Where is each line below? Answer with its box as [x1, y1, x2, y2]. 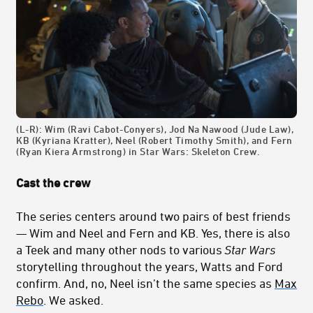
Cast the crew [16, 175, 91, 190]
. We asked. [43, 293, 103, 307]
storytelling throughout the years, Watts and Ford [16, 259, 283, 274]
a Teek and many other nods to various [16, 242, 225, 257]
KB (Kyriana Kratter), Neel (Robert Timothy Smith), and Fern [16, 134, 293, 147]
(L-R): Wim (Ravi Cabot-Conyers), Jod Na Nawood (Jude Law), [16, 123, 293, 136]
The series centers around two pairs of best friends [16, 209, 291, 224]
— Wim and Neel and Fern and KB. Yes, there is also [16, 226, 290, 240]
